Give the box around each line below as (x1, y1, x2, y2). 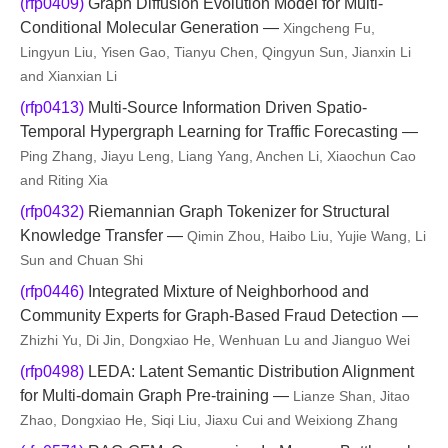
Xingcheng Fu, (283, 20, 375, 36)
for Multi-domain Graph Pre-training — (20, 387, 293, 404)
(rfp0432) (20, 203, 84, 220)
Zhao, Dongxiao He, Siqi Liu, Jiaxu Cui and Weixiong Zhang (20, 412, 398, 428)
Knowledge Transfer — (20, 227, 187, 244)
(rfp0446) (20, 283, 84, 300)
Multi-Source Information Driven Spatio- (84, 99, 367, 116)
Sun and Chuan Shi (20, 252, 143, 268)
